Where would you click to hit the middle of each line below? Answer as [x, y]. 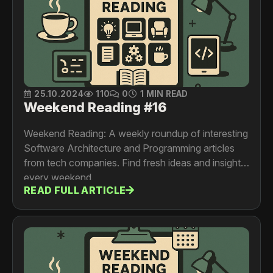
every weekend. [59, 178]
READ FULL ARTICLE [75, 190]
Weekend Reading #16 [95, 108]
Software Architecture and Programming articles [129, 148]
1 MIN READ [164, 94]
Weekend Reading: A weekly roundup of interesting [136, 134]
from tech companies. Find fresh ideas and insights [135, 163]
